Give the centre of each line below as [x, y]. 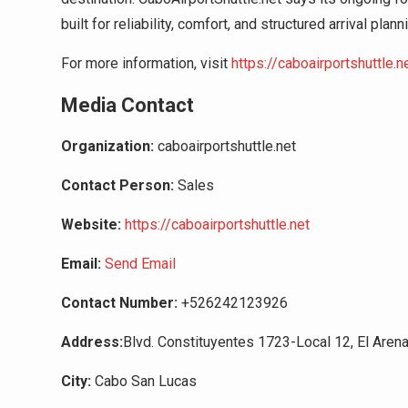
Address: [92, 342]
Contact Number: [119, 303]
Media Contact [127, 106]
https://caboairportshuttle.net [217, 225]
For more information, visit [146, 64]
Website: [91, 225]
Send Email [140, 264]
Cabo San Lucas [144, 382]
